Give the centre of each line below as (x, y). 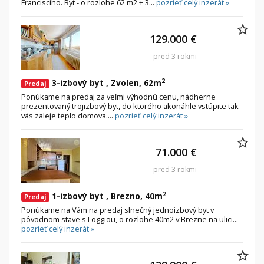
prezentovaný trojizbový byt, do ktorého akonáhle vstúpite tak (130, 106)
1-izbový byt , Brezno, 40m (106, 196)
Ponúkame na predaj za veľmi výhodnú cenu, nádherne (118, 97)
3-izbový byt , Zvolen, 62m (105, 83)
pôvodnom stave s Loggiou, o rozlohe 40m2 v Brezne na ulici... (130, 220)
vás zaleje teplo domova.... (68, 116)
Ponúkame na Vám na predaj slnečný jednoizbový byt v (118, 210)
